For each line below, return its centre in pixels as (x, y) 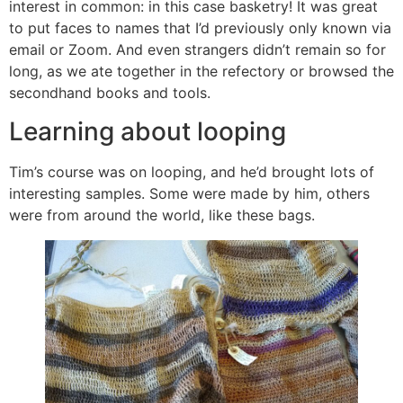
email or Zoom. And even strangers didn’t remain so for (197, 50)
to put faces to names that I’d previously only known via (200, 28)
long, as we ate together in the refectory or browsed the (201, 72)
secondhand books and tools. (110, 93)
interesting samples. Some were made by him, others (189, 193)
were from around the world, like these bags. (162, 215)
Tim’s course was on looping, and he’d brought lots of (192, 171)
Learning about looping (148, 131)
